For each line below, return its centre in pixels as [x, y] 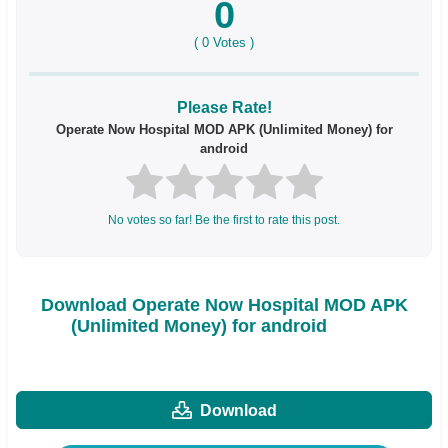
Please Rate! [224, 107]
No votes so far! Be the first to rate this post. [224, 220]
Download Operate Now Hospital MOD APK [224, 304]
